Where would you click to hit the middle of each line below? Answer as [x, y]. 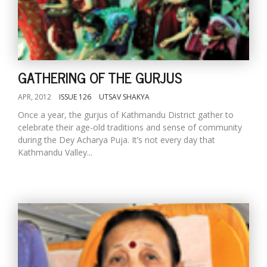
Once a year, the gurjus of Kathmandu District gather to [126, 115]
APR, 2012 [35, 97]
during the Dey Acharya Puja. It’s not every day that [117, 140]
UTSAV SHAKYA [124, 97]
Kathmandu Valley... [55, 152]
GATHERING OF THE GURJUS [100, 77]
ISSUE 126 [75, 97]
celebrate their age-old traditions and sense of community [130, 127]
